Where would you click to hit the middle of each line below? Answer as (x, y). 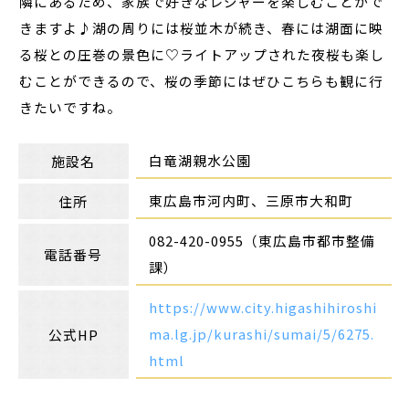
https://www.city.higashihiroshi (263, 307)
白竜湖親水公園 (200, 160)
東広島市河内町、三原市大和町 (252, 200)
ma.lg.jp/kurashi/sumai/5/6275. (262, 333)
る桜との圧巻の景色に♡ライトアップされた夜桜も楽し (202, 54)
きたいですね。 (71, 107)
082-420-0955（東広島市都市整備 (262, 240)
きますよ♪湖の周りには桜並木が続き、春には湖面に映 (202, 27)
